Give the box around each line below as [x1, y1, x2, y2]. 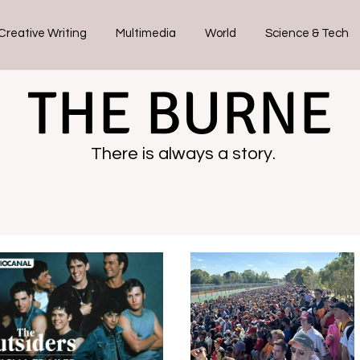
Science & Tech [265, 27, 349, 39]
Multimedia [116, 27, 176, 39]
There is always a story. [91, 145, 276, 163]
